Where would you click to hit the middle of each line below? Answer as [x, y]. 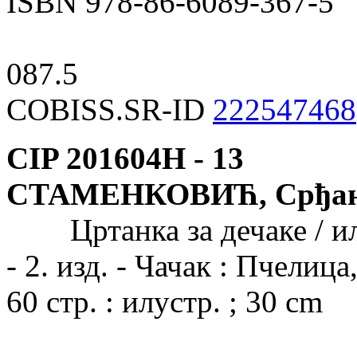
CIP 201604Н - [105, 158]
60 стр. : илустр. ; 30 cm [165, 301]
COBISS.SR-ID [110, 109]
